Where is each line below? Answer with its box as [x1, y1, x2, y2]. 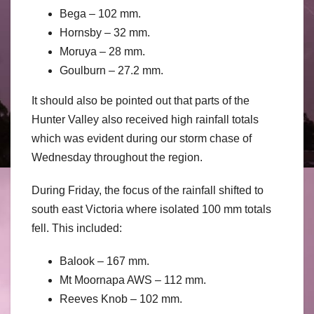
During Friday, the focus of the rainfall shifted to [32, 184, 264, 196]
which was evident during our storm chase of [32, 132, 252, 144]
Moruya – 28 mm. [60, 45, 145, 57]
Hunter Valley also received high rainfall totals [32, 113, 259, 125]
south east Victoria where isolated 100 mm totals [32, 203, 271, 215]
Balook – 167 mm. [60, 254, 149, 267]
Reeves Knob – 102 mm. [60, 292, 182, 305]
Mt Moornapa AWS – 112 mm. [60, 273, 206, 286]
